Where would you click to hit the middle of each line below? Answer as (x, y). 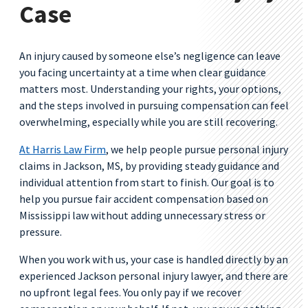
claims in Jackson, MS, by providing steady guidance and (149, 166)
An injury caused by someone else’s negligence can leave (150, 56)
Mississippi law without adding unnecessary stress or (142, 215)
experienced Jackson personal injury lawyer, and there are (154, 276)
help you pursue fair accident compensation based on (144, 199)
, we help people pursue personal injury (197, 149)
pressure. (41, 232)
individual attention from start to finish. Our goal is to (147, 182)
